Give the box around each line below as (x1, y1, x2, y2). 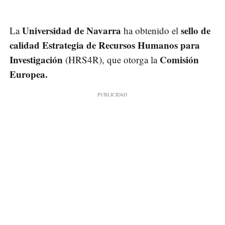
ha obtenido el (124, 24, 178, 37)
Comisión (157, 53, 199, 67)
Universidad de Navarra (22, 24, 124, 38)
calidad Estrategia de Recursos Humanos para (10, 38, 200, 52)
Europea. (10, 67, 48, 81)
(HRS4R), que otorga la (63, 53, 157, 66)
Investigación (10, 53, 63, 67)
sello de (178, 24, 210, 38)
